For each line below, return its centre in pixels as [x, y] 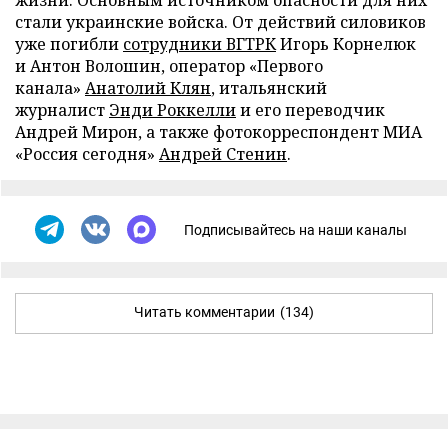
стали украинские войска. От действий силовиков [220, 22]
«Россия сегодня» [87, 154]
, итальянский [269, 88]
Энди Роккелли [172, 110]
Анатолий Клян [148, 88]
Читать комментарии [204, 312]
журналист [62, 110]
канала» [50, 88]
